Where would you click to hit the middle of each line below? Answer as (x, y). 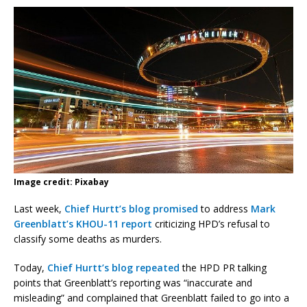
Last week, (39, 208)
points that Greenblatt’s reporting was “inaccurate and (133, 282)
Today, (30, 267)
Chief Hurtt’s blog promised (131, 208)
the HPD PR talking (223, 267)
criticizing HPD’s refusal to (211, 223)
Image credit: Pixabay (61, 182)
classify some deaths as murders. (88, 238)
